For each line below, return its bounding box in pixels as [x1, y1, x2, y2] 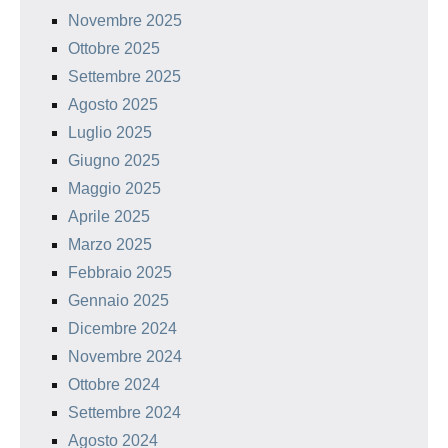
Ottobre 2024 [68, 375, 160, 393]
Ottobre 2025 [68, 39, 160, 57]
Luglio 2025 [68, 123, 152, 141]
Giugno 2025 [68, 151, 160, 169]
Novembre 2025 [68, 11, 182, 29]
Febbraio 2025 [68, 263, 172, 281]
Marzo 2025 [68, 235, 152, 253]
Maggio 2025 [68, 179, 161, 197]
